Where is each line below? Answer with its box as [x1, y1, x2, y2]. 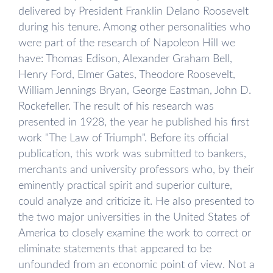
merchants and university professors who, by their [18, 164, 254, 175]
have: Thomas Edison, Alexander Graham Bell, [18, 53, 232, 65]
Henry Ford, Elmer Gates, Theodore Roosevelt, [18, 69, 235, 80]
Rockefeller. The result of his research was [18, 101, 214, 112]
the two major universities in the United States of [18, 211, 250, 223]
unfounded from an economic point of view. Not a [18, 259, 255, 271]
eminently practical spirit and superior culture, [18, 180, 232, 191]
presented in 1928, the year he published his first [18, 116, 249, 128]
